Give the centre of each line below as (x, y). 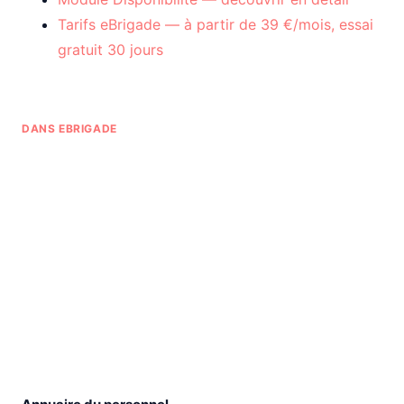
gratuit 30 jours (110, 50)
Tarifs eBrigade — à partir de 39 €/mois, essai (216, 24)
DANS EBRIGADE (69, 129)
